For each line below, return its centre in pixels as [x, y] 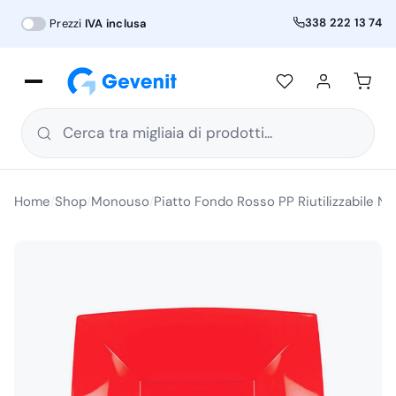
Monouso [120, 202]
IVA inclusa [115, 23]
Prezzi [67, 23]
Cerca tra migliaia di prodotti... [168, 133]
